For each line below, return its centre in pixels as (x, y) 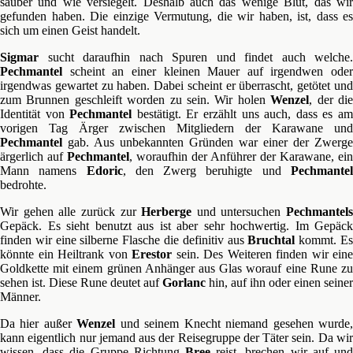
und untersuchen (239, 212)
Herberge (167, 212)
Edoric (104, 171)
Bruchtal (271, 240)
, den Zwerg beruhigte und (207, 171)
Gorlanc (184, 282)
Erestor (152, 254)
